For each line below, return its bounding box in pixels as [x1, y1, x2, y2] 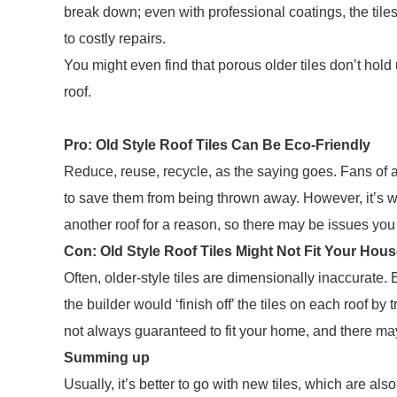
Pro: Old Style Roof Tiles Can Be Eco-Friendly [64, 137, 370, 152]
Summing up [64, 350, 150, 365]
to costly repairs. [64, 31, 169, 46]
